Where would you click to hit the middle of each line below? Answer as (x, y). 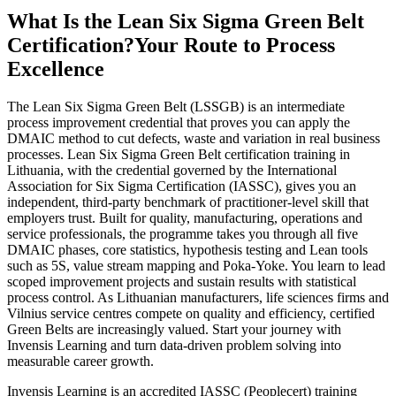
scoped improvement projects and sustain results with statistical (182, 281)
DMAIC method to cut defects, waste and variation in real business (194, 138)
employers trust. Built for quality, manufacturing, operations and (185, 217)
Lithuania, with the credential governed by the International (172, 170)
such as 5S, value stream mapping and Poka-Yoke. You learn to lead (196, 265)
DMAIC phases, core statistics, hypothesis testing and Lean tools (187, 249)
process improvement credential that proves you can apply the (179, 122)
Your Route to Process (235, 46)
